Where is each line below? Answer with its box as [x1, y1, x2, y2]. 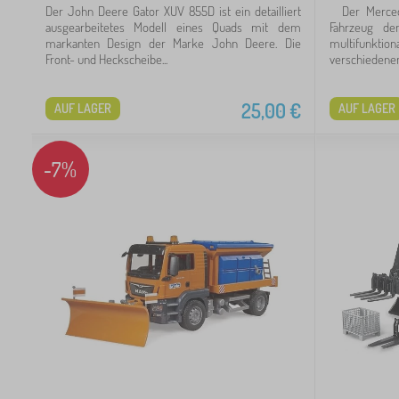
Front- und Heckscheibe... [45, 50, 167, 68]
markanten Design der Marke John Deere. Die [45, 34, 301, 52]
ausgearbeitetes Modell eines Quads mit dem [45, 18, 301, 36]
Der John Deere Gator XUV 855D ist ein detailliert [45, 2, 301, 20]
